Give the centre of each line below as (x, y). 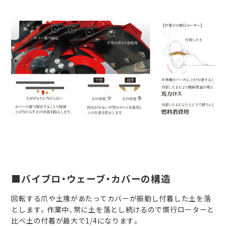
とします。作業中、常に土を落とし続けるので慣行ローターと (113, 209)
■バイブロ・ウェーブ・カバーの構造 (91, 178)
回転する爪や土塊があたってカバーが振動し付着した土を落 (111, 198)
